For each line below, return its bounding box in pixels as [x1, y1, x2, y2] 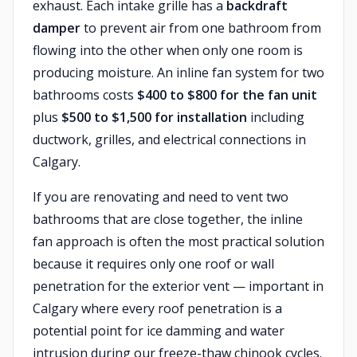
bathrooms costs [33, 86, 137, 104]
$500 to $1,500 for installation [61, 108, 247, 126]
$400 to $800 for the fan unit [137, 86, 317, 104]
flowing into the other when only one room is [33, 41, 303, 59]
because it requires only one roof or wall [33, 255, 274, 273]
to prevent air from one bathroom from [80, 19, 321, 37]
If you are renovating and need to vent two [33, 188, 288, 206]
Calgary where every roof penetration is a [33, 300, 282, 317]
